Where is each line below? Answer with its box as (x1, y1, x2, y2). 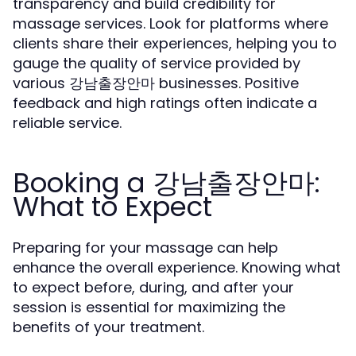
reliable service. (13, 113, 122, 133)
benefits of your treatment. (13, 317, 204, 337)
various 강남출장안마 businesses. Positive (13, 73, 299, 93)
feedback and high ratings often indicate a (13, 93, 317, 113)
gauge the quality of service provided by (13, 53, 300, 73)
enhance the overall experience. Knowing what (13, 257, 341, 277)
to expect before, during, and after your (13, 277, 294, 297)
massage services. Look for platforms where (13, 14, 328, 33)
